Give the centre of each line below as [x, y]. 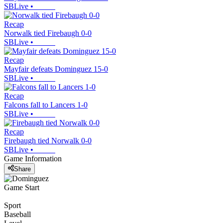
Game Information [33, 159]
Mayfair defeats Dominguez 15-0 [56, 69]
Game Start [22, 187]
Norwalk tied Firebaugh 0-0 [48, 33]
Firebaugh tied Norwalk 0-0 [48, 141]
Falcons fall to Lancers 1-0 [46, 105]
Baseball [17, 214]
